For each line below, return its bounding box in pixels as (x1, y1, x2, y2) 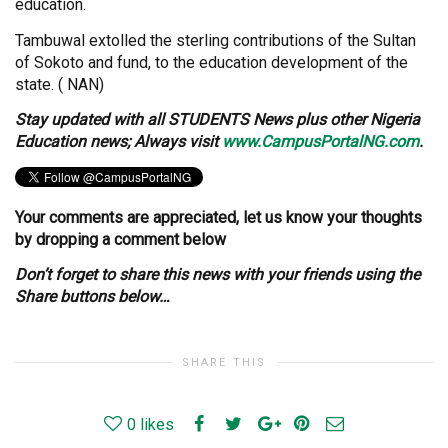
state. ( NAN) (15, 74, 104, 94)
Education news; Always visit (15, 132, 222, 152)
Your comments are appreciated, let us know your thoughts (15, 207, 422, 227)
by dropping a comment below (15, 229, 226, 249)
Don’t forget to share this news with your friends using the (15, 265, 420, 285)
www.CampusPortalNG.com (222, 132, 419, 152)
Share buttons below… (15, 287, 170, 307)
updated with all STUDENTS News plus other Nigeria (51, 110, 420, 130)
